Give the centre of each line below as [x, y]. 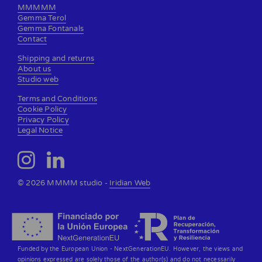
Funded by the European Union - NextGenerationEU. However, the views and [130, 249]
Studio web [38, 79]
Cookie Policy [42, 109]
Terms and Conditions [57, 99]
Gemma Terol [42, 18]
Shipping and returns [56, 58]
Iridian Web [130, 183]
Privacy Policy [43, 120]
